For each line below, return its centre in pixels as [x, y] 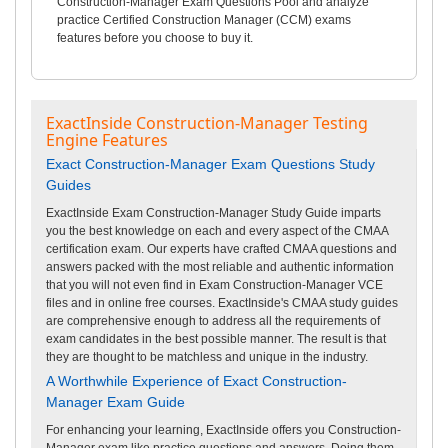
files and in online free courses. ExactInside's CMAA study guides [222, 302]
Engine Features [107, 139]
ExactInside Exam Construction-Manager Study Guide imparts [213, 212]
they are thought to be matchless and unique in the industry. [207, 356]
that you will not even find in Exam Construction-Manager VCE [214, 284]
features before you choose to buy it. [155, 37]
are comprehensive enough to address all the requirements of [213, 320]
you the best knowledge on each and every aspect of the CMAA [217, 230]
